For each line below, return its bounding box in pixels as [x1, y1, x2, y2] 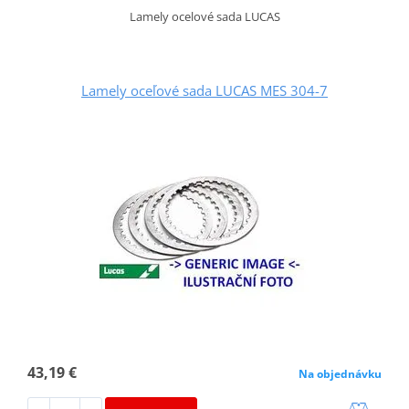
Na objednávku [299, 366, 383, 383]
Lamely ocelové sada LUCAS [129, 8, 280, 26]
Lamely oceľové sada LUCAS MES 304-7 [81, 81, 328, 100]
